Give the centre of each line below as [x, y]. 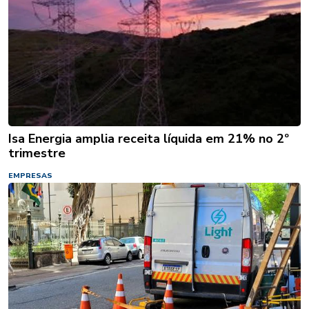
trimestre [37, 153]
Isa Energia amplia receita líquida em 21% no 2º [149, 138]
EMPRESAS [30, 175]
